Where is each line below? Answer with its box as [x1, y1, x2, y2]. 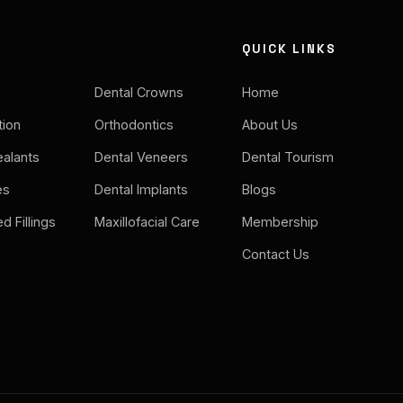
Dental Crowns [94, 85, 184, 101]
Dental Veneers [94, 149, 189, 166]
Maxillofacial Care [94, 214, 201, 230]
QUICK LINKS [242, 41, 336, 58]
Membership [242, 214, 318, 230]
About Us [242, 117, 298, 133]
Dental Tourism [242, 149, 334, 166]
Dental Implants [94, 182, 189, 198]
